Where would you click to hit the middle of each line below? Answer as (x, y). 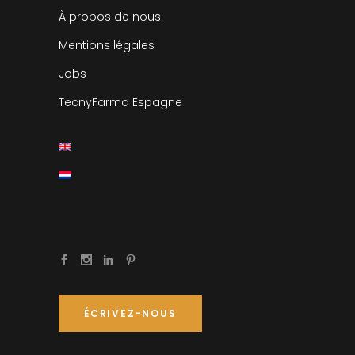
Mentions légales (107, 45)
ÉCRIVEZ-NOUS (130, 313)
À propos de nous (110, 16)
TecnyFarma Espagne (120, 102)
